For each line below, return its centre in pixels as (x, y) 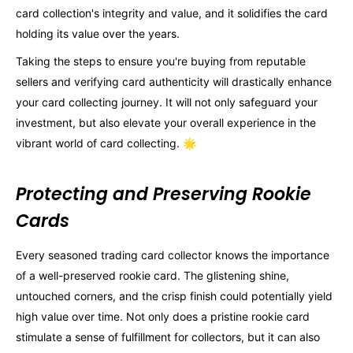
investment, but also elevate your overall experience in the (166, 123)
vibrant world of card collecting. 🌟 (106, 143)
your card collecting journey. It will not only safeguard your (167, 102)
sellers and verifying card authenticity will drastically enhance (174, 82)
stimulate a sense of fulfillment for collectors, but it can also (168, 336)
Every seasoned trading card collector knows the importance (173, 255)
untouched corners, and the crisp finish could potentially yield (174, 295)
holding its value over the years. (98, 33)
